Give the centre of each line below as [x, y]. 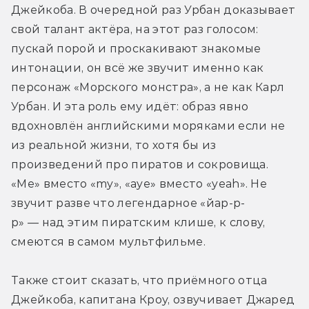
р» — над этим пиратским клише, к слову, [138, 222]
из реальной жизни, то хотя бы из [114, 145]
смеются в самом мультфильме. [108, 241]
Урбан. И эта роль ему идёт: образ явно [130, 106]
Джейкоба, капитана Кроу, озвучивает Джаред [153, 299]
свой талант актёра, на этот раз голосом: [135, 29]
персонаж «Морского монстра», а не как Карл [148, 87]
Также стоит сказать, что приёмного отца [139, 280]
